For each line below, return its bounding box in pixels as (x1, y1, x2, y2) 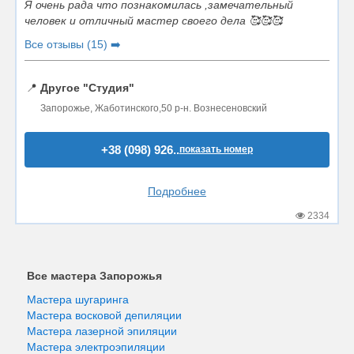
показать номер (179, 143, 253, 155)
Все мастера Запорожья (27, 269, 162, 282)
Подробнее (148, 184, 206, 198)
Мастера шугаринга (27, 293, 129, 306)
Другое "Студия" (40, 81, 134, 94)
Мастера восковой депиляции (27, 309, 182, 322)
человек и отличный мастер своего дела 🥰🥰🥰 (24, 13, 282, 27)
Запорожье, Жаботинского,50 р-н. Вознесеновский (40, 102, 267, 114)
